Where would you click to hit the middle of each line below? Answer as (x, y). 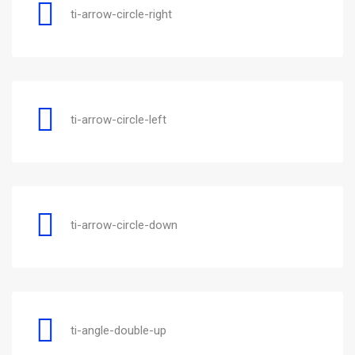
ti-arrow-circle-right (121, 14)
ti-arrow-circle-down (124, 225)
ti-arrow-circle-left (118, 119)
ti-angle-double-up (118, 330)
